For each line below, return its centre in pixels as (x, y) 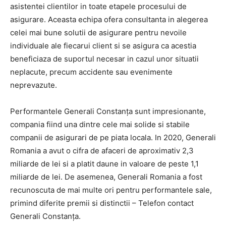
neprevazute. (34, 85)
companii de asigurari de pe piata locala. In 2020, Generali (113, 137)
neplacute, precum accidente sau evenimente (91, 72)
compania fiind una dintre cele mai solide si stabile (100, 124)
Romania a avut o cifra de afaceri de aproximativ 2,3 (102, 150)
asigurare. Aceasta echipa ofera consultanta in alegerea (109, 19)
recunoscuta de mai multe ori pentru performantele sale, (111, 190)
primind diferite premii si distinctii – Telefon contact (102, 203)
